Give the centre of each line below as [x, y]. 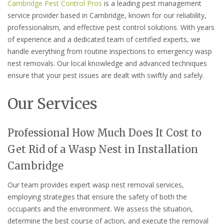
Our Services [52, 104]
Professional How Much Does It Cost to [104, 133]
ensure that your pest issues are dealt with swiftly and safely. [106, 75]
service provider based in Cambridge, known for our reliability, [107, 15]
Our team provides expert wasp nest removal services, [96, 185]
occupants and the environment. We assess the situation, [100, 209]
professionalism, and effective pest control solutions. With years [111, 27]
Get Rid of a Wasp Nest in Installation [103, 149]
